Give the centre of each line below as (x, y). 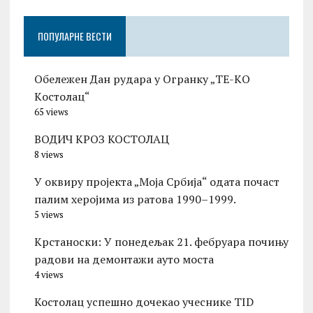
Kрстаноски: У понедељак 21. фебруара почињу (161, 242)
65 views (51, 112)
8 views (49, 155)
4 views (49, 275)
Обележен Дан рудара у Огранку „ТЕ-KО (142, 79)
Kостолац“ (62, 97)
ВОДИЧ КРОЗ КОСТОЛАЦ (101, 139)
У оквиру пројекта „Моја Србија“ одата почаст (156, 182)
